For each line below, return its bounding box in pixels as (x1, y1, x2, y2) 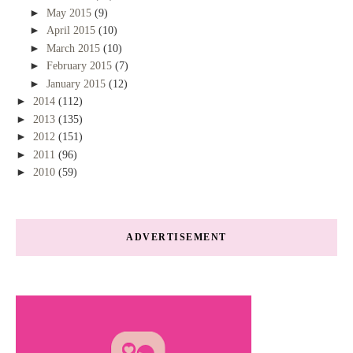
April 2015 (46, 24, 98, 37)
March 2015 (46, 42, 103, 54)
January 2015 (46, 77, 109, 90)
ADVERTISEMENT (126, 232, 227, 243)
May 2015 (46, 6, 95, 19)
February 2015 (46, 60, 115, 72)
